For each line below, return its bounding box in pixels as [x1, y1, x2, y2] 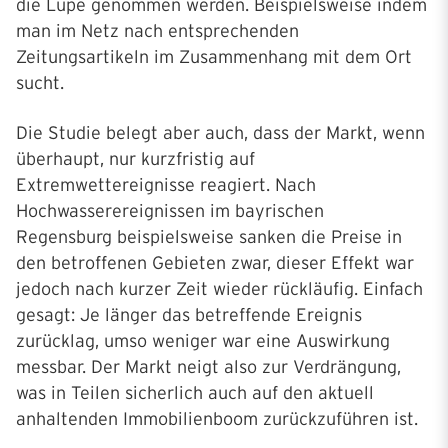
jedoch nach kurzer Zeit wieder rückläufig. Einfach [16, 279, 423, 299]
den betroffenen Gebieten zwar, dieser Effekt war [16, 253, 414, 273]
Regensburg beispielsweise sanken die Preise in [16, 227, 402, 247]
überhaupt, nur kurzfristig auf [16, 149, 255, 169]
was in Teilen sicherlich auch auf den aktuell [16, 383, 374, 403]
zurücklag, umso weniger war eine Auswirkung [16, 331, 390, 351]
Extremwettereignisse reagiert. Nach [16, 175, 316, 195]
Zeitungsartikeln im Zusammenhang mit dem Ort [16, 47, 412, 67]
